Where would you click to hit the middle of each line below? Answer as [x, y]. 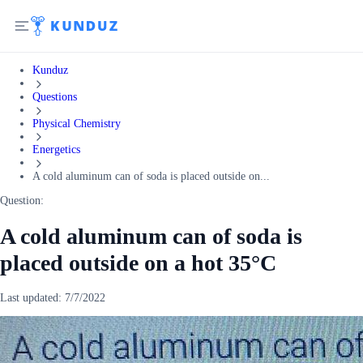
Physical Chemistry [77, 123]
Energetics [56, 150]
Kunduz [50, 70]
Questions [55, 96]
